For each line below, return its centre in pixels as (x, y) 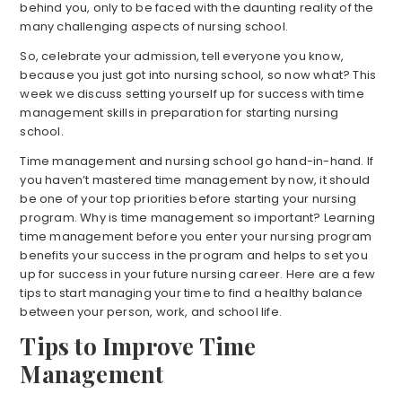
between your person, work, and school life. (151, 312)
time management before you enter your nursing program (196, 237)
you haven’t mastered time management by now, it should (195, 180)
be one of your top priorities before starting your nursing (188, 199)
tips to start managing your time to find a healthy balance (191, 293)
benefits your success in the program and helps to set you (194, 256)
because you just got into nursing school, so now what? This (198, 75)
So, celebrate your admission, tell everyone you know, (182, 57)
